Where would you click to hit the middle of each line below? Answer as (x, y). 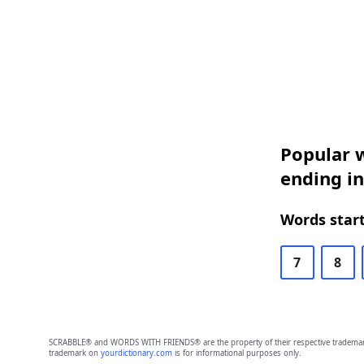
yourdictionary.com (136, 353)
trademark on (74, 353)
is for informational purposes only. (236, 353)
